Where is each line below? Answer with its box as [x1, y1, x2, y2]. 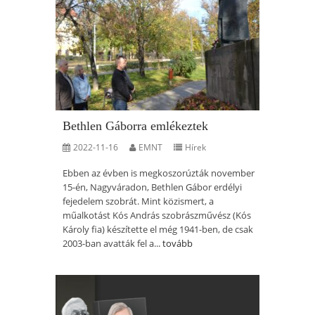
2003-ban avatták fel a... [63, 237, 162, 250]
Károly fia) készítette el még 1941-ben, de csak [63, 223, 253, 236]
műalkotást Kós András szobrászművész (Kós [63, 209, 251, 221]
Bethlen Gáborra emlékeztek [63, 119, 208, 133]
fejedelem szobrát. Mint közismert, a [63, 195, 214, 207]
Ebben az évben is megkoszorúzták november [63, 167, 255, 179]
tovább [162, 237, 193, 250]
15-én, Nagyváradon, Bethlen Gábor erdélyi [63, 181, 242, 193]
